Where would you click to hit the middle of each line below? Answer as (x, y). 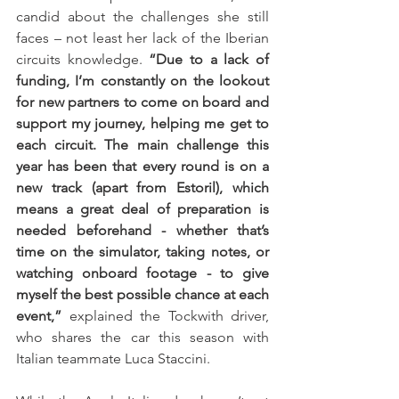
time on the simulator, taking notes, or (142, 252)
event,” (39, 316)
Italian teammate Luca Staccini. (115, 359)
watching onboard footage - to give (142, 273)
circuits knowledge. (83, 60)
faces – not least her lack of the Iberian (142, 38)
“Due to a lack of (209, 60)
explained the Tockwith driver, (165, 316)
